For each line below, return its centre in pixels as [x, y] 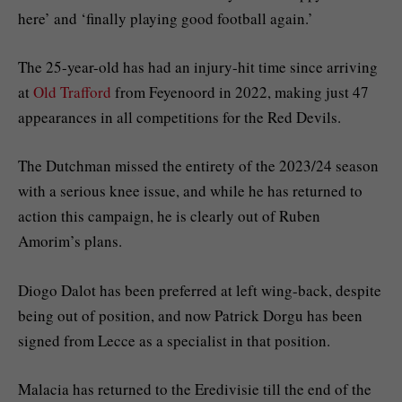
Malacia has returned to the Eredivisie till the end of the [195, 389]
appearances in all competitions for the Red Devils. [179, 118]
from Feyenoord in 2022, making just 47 [240, 92]
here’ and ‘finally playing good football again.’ [166, 18]
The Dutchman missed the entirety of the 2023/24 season [198, 166]
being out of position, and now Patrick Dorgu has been [190, 315]
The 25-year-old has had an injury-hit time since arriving [198, 67]
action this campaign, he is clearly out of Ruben [169, 216]
